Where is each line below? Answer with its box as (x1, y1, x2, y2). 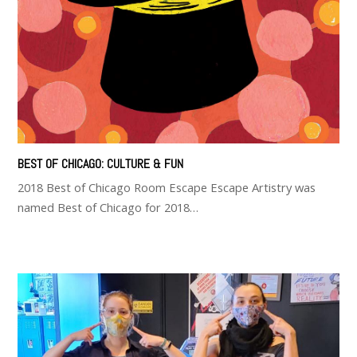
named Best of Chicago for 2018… (18, 198, 199, 215)
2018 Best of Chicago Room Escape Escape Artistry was (18, 178, 316, 195)
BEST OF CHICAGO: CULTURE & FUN (18, 155, 184, 172)
